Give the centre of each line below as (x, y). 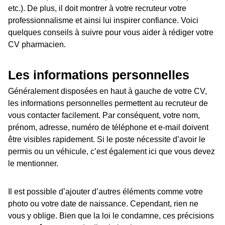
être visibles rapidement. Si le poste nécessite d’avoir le (107, 139)
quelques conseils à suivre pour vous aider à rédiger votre (111, 32)
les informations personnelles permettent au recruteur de (108, 103)
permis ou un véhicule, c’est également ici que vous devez (111, 151)
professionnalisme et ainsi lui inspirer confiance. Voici (103, 20)
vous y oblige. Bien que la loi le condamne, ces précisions (111, 215)
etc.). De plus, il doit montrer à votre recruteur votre (97, 8)
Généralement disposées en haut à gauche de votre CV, (107, 91)
